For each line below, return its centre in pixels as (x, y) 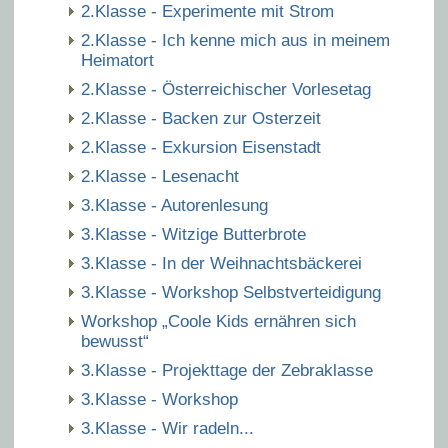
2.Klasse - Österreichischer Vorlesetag (226, 89)
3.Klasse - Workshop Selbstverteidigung (231, 292)
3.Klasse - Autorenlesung (174, 205)
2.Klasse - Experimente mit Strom (207, 11)
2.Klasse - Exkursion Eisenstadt (201, 147)
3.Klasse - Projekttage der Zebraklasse (227, 370)
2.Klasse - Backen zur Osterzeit (201, 118)
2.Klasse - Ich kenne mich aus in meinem (235, 40)
